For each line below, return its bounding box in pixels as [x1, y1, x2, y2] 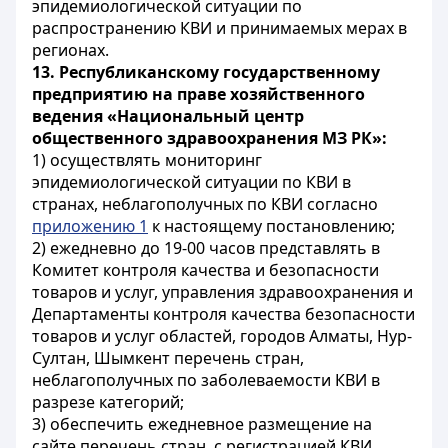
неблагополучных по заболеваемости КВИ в [32, 369, 380, 391]
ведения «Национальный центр [32, 105, 304, 127]
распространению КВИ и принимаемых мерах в [32, 17, 407, 39]
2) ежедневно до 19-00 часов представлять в [32, 237, 380, 259]
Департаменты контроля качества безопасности [32, 303, 415, 325]
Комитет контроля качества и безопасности [32, 259, 379, 281]
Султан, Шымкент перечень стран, [32, 347, 304, 369]
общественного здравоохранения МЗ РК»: [32, 127, 387, 149]
